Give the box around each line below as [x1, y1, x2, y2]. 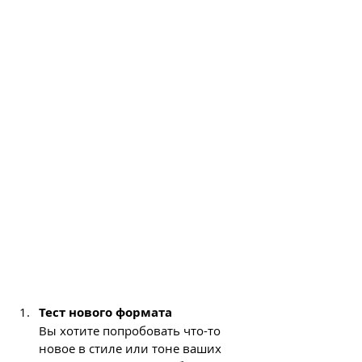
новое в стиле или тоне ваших [39, 339, 225, 356]
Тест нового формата [39, 303, 172, 321]
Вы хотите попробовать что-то [39, 322, 224, 339]
